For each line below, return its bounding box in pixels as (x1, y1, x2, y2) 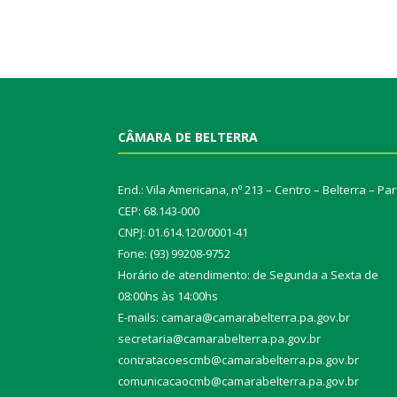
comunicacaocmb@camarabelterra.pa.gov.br (118, 373, 359, 390)
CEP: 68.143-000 (118, 203, 199, 220)
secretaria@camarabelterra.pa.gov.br (118, 331, 321, 347)
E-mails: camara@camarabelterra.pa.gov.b (118, 309, 346, 326)
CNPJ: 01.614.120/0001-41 (118, 224, 248, 241)
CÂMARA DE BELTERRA (118, 128, 258, 146)
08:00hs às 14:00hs (118, 288, 218, 305)
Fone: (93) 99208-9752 (118, 245, 230, 262)
